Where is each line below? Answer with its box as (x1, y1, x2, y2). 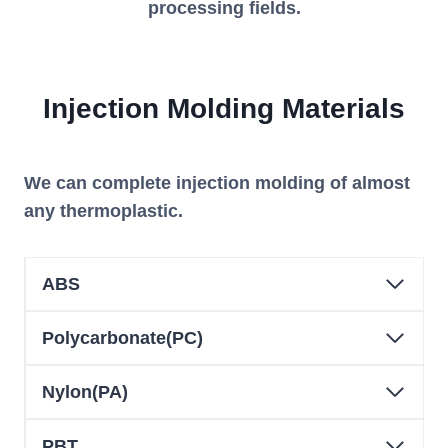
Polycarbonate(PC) (42, 328, 203, 349)
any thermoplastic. (24, 201, 183, 222)
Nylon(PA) (42, 382, 128, 403)
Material (274, 93, 389, 125)
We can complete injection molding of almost (24, 173, 410, 194)
